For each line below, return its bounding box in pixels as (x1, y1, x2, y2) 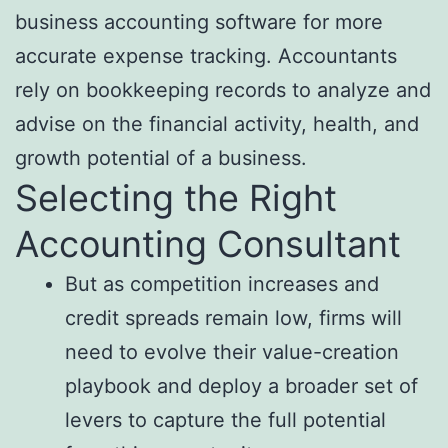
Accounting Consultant (15, 222, 401, 267)
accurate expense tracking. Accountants (15, 44, 397, 69)
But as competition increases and (65, 272, 379, 297)
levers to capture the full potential (65, 408, 386, 433)
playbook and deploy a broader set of (65, 374, 418, 399)
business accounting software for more (15, 10, 383, 35)
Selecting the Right (15, 176, 337, 221)
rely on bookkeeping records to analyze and (15, 78, 431, 103)
